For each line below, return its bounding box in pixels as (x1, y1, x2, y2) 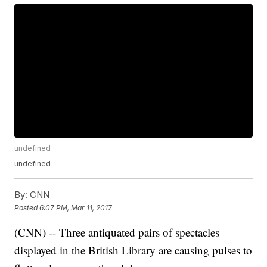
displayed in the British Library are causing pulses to (14, 243, 253, 258)
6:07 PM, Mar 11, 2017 (39, 203, 113, 212)
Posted (14, 203, 40, 212)
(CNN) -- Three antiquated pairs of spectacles (14, 225, 220, 240)
